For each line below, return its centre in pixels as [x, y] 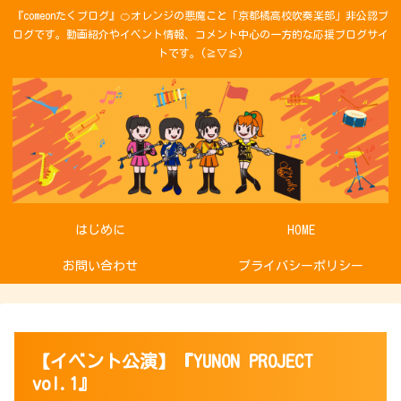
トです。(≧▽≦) [200, 53]
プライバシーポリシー [301, 266]
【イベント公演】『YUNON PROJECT [173, 361]
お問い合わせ [100, 266]
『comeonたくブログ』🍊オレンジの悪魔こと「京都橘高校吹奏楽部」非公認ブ [200, 16]
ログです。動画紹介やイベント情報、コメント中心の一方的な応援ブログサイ [200, 34]
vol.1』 [64, 384]
